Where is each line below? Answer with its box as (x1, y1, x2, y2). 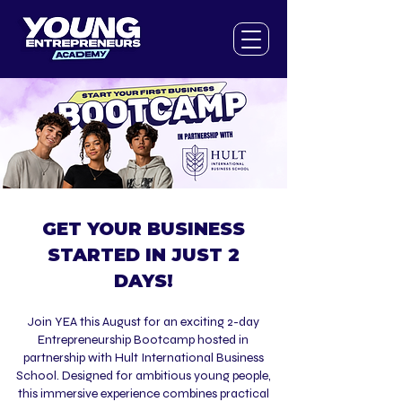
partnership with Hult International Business (22, 350, 264, 365)
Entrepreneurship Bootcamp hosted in (38, 332, 249, 347)
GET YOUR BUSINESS (41, 218, 245, 240)
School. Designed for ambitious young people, (15, 368, 271, 383)
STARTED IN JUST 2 (47, 244, 240, 266)
